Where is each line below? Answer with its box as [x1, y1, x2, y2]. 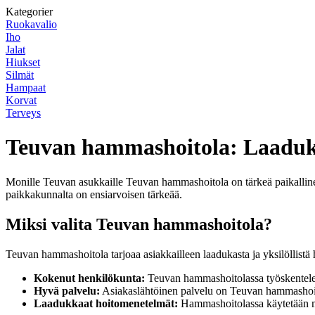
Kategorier [6, 6, 53, 18]
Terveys [6, 107, 41, 119]
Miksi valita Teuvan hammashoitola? [6, 214, 272, 233]
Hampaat [6, 82, 46, 94]
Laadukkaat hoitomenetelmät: [34, 297, 178, 309]
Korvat [6, 94, 37, 106]
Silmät [6, 69, 34, 81]
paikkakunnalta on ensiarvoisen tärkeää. [6, 188, 182, 200]
